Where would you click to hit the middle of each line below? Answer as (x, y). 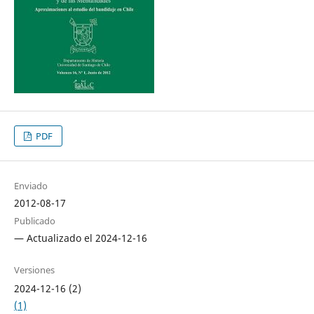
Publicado (34, 221)
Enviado (30, 186)
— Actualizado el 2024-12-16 (80, 238)
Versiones (34, 270)
